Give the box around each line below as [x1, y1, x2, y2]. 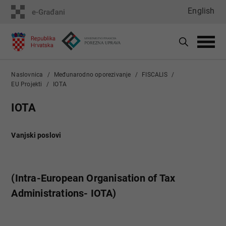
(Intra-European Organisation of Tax [11, 172, 176, 184]
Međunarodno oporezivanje [53, 71, 131, 78]
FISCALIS [142, 71, 167, 78]
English [188, 6, 215, 16]
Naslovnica [11, 71, 43, 78]
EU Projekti [11, 81, 42, 88]
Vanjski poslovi [11, 131, 62, 139]
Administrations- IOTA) [11, 187, 117, 199]
